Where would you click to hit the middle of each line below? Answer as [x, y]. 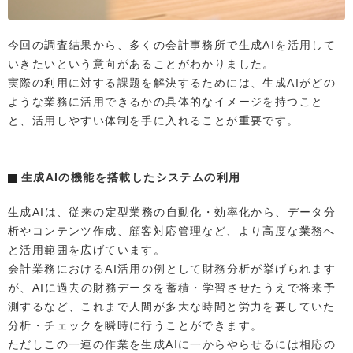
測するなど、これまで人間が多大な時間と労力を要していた [172, 306]
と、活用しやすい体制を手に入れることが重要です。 [154, 120]
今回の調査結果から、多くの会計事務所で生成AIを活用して [172, 45]
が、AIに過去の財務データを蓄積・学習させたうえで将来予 [172, 287]
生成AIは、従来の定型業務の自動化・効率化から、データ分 [172, 212]
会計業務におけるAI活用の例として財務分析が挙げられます [172, 268]
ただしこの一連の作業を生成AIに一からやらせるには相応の [172, 344]
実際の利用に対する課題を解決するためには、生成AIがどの [172, 82]
